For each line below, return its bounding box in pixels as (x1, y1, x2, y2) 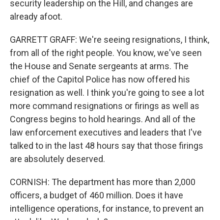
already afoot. (10, 11, 62, 22)
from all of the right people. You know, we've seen (10, 48, 202, 58)
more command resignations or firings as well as (10, 101, 199, 111)
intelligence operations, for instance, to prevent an (10, 203, 204, 214)
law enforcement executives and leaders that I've (10, 127, 202, 137)
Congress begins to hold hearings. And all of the (10, 114, 195, 124)
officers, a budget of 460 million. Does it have (10, 190, 183, 200)
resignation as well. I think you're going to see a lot (10, 87, 204, 98)
